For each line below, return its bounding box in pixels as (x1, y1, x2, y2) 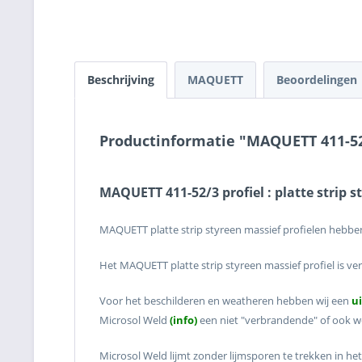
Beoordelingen (276, 72, 360, 87)
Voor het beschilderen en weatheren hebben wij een (99, 293, 351, 308)
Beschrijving (87, 72, 154, 87)
